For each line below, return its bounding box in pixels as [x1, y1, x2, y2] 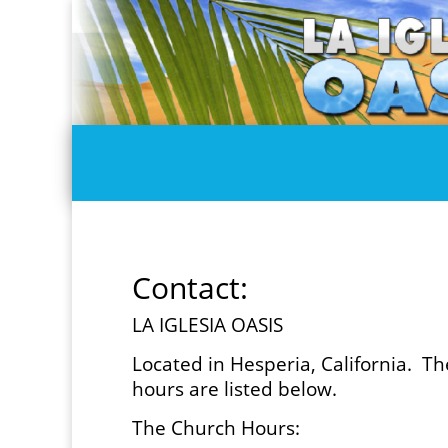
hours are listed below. [132, 376, 337, 402]
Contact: [132, 267, 248, 309]
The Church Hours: [132, 415, 300, 441]
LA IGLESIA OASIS [132, 312, 288, 338]
